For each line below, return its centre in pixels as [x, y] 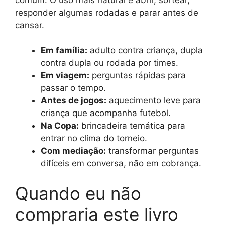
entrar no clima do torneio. [94, 138]
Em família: [64, 50]
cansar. [30, 25]
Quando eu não [78, 193]
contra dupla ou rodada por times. [109, 63]
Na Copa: [60, 126]
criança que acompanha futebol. [106, 113]
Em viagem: [65, 75]
